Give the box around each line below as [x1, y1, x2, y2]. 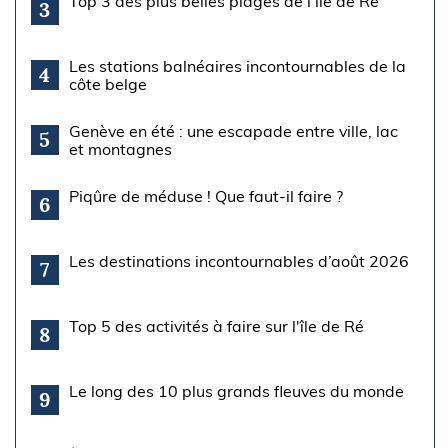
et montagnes [68, 138, 172, 159]
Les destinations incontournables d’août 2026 [68, 250, 409, 271]
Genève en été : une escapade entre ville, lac [68, 120, 398, 141]
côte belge [68, 73, 147, 94]
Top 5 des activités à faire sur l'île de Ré [68, 315, 364, 336]
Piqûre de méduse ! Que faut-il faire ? [68, 185, 343, 206]
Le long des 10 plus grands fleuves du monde [68, 380, 404, 401]
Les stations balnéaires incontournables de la [68, 55, 406, 76]
